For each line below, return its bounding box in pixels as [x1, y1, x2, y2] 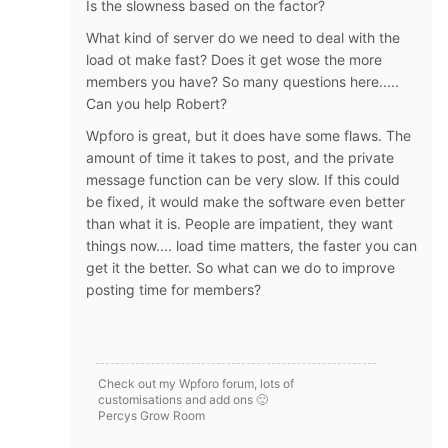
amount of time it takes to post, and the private [86, 148, 394, 166]
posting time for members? [86, 280, 265, 298]
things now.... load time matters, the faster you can [86, 236, 417, 254]
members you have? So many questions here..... [86, 72, 399, 90]
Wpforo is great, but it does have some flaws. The [86, 126, 411, 144]
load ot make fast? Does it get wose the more [86, 50, 382, 68]
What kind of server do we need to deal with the [86, 28, 400, 46]
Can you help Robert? [86, 94, 227, 112]
